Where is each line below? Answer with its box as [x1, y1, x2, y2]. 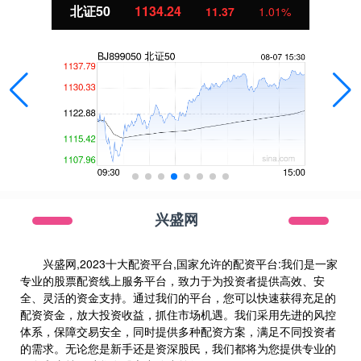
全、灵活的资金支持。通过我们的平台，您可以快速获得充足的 [20, 289, 336, 305]
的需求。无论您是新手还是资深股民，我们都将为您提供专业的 [20, 340, 336, 356]
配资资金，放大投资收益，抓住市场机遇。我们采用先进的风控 [20, 306, 336, 322]
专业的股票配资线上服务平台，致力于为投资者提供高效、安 [20, 272, 325, 288]
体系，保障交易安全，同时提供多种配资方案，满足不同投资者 [20, 323, 336, 339]
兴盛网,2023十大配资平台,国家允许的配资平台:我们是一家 [43, 255, 338, 272]
